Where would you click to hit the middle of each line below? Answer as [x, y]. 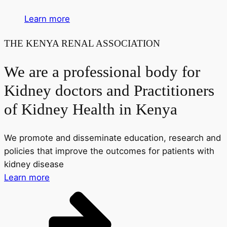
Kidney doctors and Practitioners [109, 90]
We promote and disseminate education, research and [112, 138]
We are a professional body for [102, 71]
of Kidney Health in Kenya [91, 109]
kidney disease [34, 164]
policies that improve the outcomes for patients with [109, 151]
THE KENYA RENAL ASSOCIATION [82, 43]
